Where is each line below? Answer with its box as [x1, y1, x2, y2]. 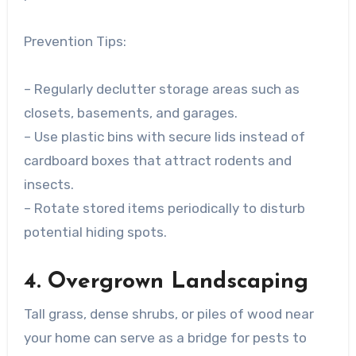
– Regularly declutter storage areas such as [23, 81, 300, 98]
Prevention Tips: [23, 33, 126, 50]
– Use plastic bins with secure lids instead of [23, 129, 305, 145]
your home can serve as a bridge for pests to [23, 329, 307, 346]
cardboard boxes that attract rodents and [23, 153, 292, 169]
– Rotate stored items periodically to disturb [23, 200, 305, 217]
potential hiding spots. [23, 224, 167, 241]
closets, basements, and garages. [23, 105, 238, 122]
